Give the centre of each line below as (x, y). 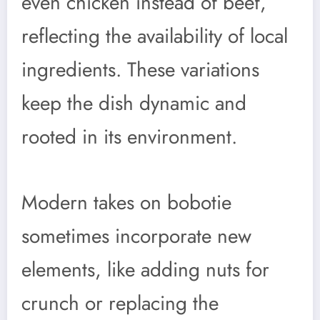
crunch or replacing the (120, 303)
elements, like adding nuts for (145, 269)
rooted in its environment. (129, 136)
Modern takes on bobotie (126, 202)
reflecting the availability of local (155, 36)
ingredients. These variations (140, 69)
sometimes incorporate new (136, 236)
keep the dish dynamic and (134, 103)
